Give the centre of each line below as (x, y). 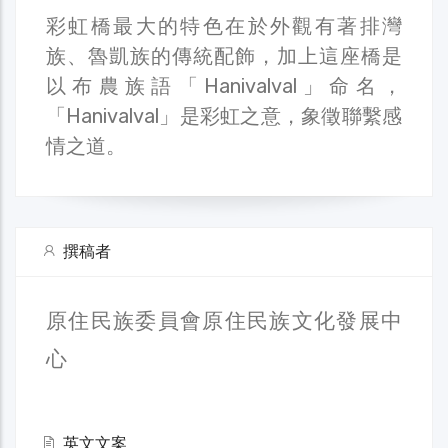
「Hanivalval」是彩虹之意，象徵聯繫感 (224, 115)
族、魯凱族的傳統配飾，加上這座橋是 (224, 55)
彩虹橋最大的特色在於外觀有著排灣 (224, 25)
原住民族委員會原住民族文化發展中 (224, 320)
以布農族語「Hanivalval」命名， (224, 85)
